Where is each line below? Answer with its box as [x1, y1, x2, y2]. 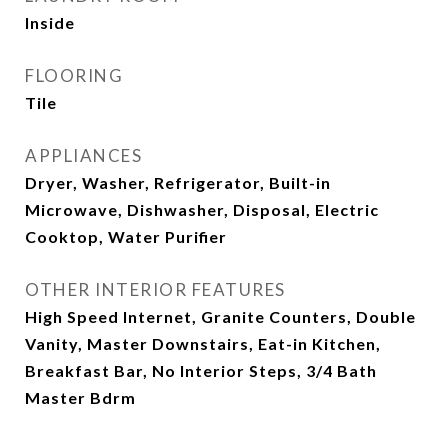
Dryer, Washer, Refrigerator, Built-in [25, 173, 331, 192]
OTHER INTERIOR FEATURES [25, 279, 286, 300]
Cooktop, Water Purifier [25, 227, 227, 246]
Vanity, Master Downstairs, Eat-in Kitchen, [25, 334, 381, 353]
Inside [25, 13, 75, 32]
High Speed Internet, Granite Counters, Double [25, 307, 416, 326]
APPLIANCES [25, 145, 142, 166]
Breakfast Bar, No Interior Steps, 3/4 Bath [25, 361, 377, 380]
